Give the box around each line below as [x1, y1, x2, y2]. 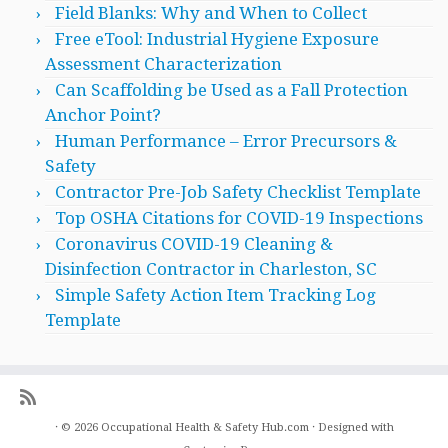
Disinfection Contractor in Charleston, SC [45, 259, 377, 280]
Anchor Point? [45, 105, 161, 126]
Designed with [317, 421, 394, 435]
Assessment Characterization [45, 54, 282, 75]
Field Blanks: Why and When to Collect [55, 3, 367, 24]
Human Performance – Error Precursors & [55, 131, 397, 152]
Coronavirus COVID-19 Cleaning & [55, 234, 333, 255]
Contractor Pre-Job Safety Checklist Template [55, 182, 421, 203]
